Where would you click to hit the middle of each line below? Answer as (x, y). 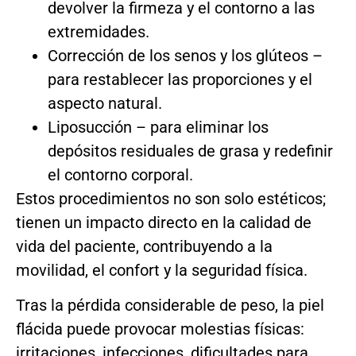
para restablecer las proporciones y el (180, 79)
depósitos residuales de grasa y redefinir (190, 151)
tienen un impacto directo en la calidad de (164, 222)
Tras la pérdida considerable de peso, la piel (170, 306)
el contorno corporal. (120, 174)
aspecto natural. (105, 103)
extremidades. (99, 31)
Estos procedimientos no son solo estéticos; (171, 198)
